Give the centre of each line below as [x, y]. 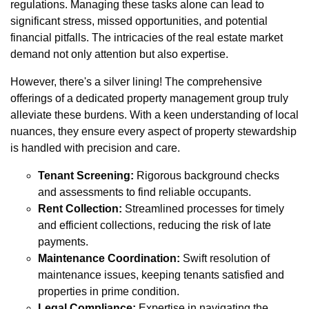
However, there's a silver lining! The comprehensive [136, 82]
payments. [63, 242]
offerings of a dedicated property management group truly [149, 99]
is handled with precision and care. [95, 148]
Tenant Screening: [86, 176]
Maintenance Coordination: [109, 259]
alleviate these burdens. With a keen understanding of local [154, 115]
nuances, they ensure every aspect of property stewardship [153, 132]
